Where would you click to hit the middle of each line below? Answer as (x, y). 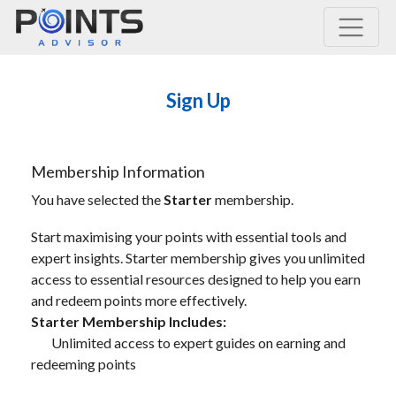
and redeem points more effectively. (139, 300)
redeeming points (84, 364)
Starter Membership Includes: (129, 321)
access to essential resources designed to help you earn (196, 279)
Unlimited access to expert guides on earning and (197, 343)
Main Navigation (60, 35)
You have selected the (97, 199)
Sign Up (198, 100)
